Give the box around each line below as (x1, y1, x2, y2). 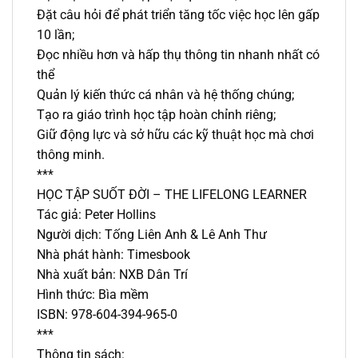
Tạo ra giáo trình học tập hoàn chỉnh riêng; (37, 106, 276, 122)
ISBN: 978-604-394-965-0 (37, 306, 177, 322)
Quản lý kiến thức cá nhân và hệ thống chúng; (37, 86, 294, 102)
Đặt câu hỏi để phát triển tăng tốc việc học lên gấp (37, 6, 320, 22)
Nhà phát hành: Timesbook (37, 246, 190, 262)
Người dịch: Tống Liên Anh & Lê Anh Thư (37, 226, 267, 242)
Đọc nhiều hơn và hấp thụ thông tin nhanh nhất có (37, 46, 320, 62)
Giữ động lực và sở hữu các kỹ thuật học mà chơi (37, 126, 314, 142)
